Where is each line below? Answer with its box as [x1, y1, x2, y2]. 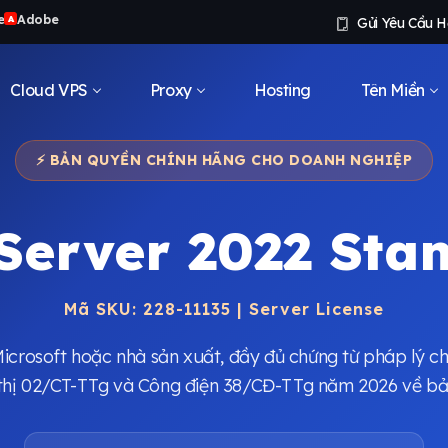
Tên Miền [360, 79, 425, 100]
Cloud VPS [10, 79, 88, 100]
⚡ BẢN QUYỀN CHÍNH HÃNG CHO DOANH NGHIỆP [35, 151, 413, 169]
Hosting [253, 79, 311, 100]
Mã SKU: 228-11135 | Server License [64, 299, 384, 319]
